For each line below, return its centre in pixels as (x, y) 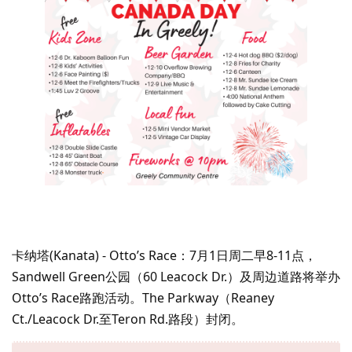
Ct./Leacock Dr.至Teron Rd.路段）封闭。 (128, 319)
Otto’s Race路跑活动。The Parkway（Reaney (143, 297)
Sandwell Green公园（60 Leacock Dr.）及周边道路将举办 (176, 276)
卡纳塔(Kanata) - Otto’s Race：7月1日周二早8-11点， (164, 255)
